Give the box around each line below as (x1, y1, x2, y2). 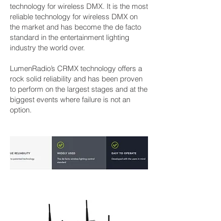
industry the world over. (10, 43, 85, 52)
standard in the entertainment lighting (10, 33, 129, 42)
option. (10, 105, 32, 114)
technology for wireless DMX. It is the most (10, 1, 148, 11)
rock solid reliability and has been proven (10, 74, 143, 83)
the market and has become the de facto (10, 22, 141, 32)
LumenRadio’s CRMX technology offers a (10, 64, 142, 73)
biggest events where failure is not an (10, 95, 130, 104)
